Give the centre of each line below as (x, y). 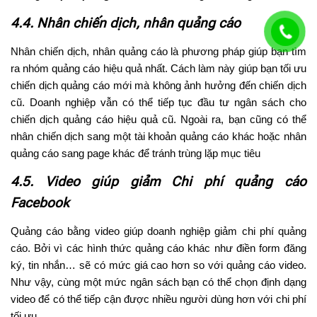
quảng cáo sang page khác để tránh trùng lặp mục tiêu (136, 154)
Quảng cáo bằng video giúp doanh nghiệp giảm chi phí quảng (158, 231)
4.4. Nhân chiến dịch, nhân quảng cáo (126, 23)
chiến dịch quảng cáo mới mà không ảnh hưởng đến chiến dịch (158, 86)
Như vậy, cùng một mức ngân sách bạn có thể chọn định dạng (158, 282)
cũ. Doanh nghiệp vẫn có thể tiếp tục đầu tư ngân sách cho (158, 103)
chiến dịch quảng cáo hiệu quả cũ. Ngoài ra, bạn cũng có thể (158, 120)
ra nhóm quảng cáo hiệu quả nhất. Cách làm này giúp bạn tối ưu (158, 69)
